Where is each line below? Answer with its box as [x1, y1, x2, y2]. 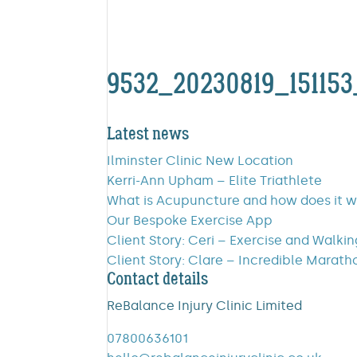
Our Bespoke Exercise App [107, 213, 273, 228]
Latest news [107, 123, 190, 145]
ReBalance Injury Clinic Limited [107, 298, 303, 313]
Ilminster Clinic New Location [107, 153, 294, 168]
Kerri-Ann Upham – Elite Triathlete [107, 173, 323, 188]
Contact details [107, 268, 209, 290]
